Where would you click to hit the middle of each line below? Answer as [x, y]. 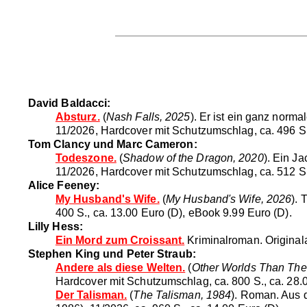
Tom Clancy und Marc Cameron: [112, 144]
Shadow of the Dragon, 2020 [193, 158]
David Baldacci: [69, 103]
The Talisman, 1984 [182, 295]
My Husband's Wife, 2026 [229, 199]
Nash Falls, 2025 [148, 116]
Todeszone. [86, 158]
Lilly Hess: [55, 226]
